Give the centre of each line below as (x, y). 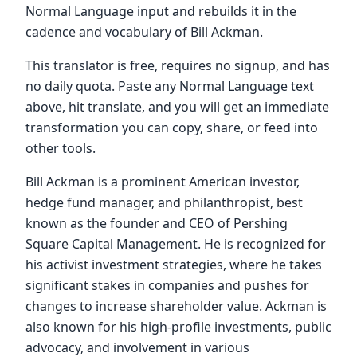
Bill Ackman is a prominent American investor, (163, 182)
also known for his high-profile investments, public (178, 327)
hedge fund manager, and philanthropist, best (164, 202)
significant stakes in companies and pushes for (167, 285)
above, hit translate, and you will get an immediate (177, 107)
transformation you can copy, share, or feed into (172, 127)
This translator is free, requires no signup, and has (178, 65)
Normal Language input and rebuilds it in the (161, 11)
